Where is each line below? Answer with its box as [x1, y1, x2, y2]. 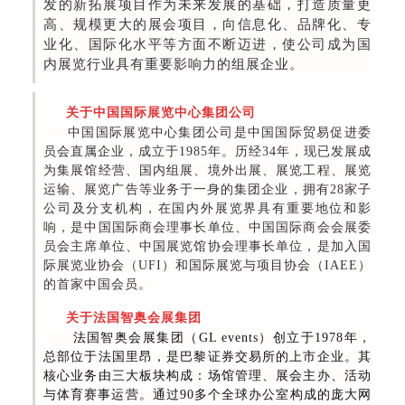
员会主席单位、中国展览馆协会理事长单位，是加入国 [43, 240, 372, 254]
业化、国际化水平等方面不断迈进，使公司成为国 [43, 37, 372, 52]
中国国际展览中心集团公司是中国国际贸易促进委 [49, 126, 372, 140]
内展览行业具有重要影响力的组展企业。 [43, 57, 304, 72]
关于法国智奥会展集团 [43, 311, 202, 325]
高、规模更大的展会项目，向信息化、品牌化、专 [43, 17, 372, 33]
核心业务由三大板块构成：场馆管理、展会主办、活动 [43, 369, 372, 383]
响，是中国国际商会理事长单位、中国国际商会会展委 [43, 221, 372, 235]
